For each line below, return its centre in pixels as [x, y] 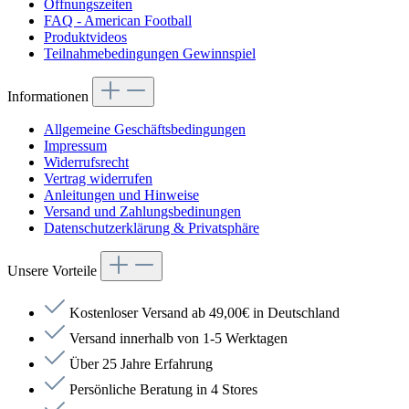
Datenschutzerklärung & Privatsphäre [152, 227]
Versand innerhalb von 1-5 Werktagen [178, 338]
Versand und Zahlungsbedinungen [142, 211]
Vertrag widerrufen [98, 178]
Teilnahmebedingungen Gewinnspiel [150, 53]
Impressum [75, 145]
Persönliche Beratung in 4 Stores [163, 389]
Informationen [50, 96]
